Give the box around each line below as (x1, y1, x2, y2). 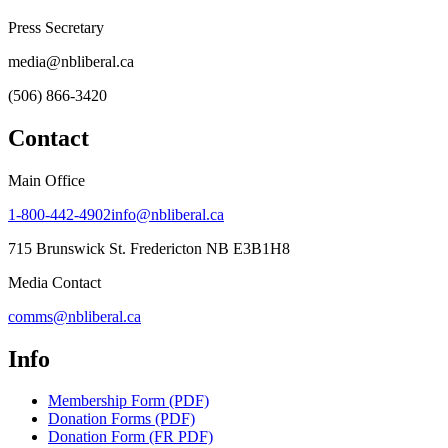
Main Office (8, 171, 85, 189)
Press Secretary (8, 18, 104, 36)
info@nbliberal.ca (111, 205, 224, 223)
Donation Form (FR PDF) (48, 428, 213, 446)
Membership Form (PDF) (48, 392, 209, 410)
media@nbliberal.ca (8, 52, 134, 70)
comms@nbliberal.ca (8, 307, 141, 325)
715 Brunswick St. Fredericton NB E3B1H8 (8, 239, 290, 257)
